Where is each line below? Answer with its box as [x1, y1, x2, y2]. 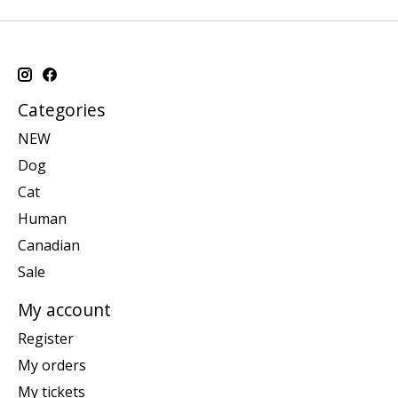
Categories [18, 98, 105, 123]
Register [18, 328, 74, 348]
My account [18, 297, 111, 322]
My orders [18, 354, 86, 375]
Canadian [18, 235, 80, 255]
